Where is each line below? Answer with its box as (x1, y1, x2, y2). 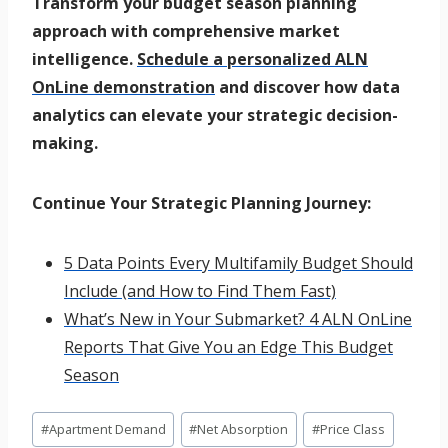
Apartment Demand (48, 419, 166, 438)
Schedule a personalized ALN (137, 48, 368, 71)
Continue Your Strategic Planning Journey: (32, 192, 371, 215)
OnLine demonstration (32, 76, 215, 99)
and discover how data (215, 76, 400, 99)
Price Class (320, 419, 386, 438)
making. (32, 132, 98, 155)
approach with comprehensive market (32, 20, 340, 43)
